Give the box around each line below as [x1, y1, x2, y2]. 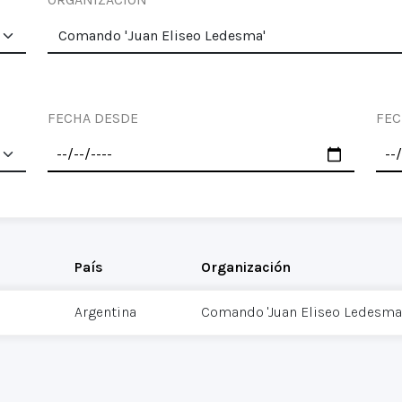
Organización [201, 258, 291, 275]
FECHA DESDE [48, 109, 138, 127]
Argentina [74, 303, 136, 321]
